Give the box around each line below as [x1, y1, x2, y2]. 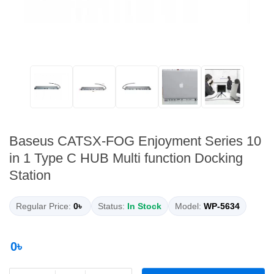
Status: [98, 201, 125, 212]
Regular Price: [16, 201, 71, 212]
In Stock [127, 201, 161, 212]
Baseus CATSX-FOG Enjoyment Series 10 [9, 133, 261, 149]
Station [9, 168, 51, 183]
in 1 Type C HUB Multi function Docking [9, 150, 243, 166]
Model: [175, 201, 201, 212]
